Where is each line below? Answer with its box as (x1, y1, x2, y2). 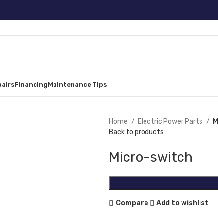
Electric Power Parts (138, 117, 204, 126)
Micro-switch (109, 149, 193, 165)
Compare (115, 199, 148, 207)
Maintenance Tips (48, 80, 107, 88)
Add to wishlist (156, 199, 209, 207)
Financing (15, 80, 48, 88)
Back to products (109, 128, 163, 136)
